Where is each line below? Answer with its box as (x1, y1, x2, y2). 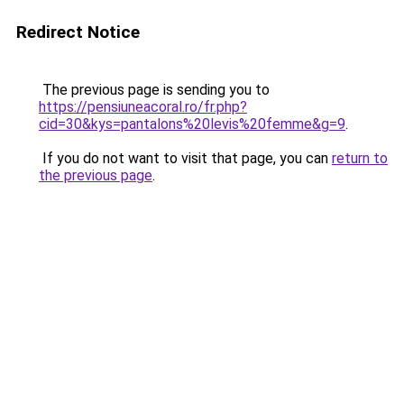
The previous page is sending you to (39, 81, 270, 98)
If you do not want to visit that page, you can (39, 150, 332, 167)
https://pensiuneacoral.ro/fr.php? (39, 98, 247, 115)
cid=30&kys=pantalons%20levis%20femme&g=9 (39, 115, 345, 133)
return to (332, 150, 388, 167)
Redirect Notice (16, 22, 140, 42)
